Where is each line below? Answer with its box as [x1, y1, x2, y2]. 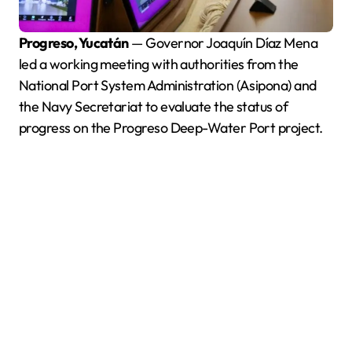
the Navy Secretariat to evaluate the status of [19, 97, 288, 115]
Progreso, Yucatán [27, 33, 129, 52]
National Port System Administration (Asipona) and [19, 75, 317, 94]
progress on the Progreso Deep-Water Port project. [19, 118, 323, 137]
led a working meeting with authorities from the [19, 54, 299, 73]
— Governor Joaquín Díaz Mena [128, 33, 318, 52]
